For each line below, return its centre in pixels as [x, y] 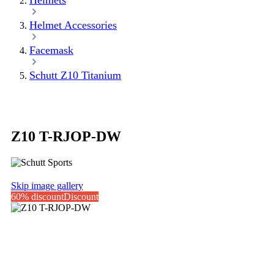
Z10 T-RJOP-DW [66, 136]
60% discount [37, 196]
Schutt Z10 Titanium [75, 75]
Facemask [51, 50]
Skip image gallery [47, 185]
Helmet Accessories [73, 25]
